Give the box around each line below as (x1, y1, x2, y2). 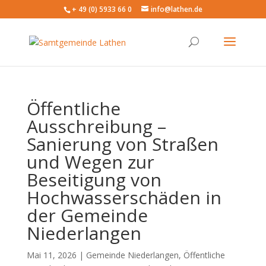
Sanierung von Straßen (26, 132, 218, 156)
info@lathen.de (150, 4, 202, 14)
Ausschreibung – (26, 114, 166, 138)
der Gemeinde (26, 203, 148, 227)
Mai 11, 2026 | (26, 249, 86, 261)
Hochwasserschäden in (26, 185, 221, 210)
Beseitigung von (26, 167, 161, 192)
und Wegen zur (26, 150, 154, 174)
